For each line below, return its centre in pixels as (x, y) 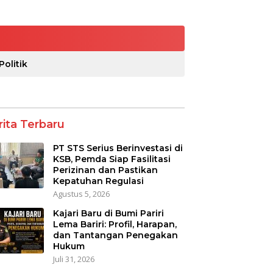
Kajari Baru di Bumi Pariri (108, 213)
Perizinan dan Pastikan (105, 170)
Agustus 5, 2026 (81, 193)
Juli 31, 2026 (73, 259)
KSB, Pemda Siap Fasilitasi (112, 159)
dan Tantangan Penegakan (115, 235)
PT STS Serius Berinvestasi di (118, 148)
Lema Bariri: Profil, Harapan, (115, 224)
